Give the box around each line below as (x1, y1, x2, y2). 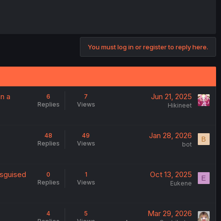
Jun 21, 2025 (150, 92, 192, 102)
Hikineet (167, 102, 192, 110)
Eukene (170, 180, 192, 187)
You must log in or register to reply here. (88, 43, 208, 51)
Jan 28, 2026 (148, 131, 192, 141)
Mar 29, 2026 (147, 209, 192, 219)
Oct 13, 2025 (149, 170, 192, 180)
